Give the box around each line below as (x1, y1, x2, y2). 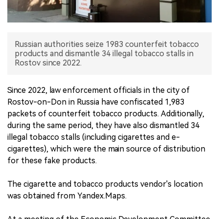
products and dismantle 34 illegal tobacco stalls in (15, 49, 194, 59)
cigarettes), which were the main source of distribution (7, 144, 205, 154)
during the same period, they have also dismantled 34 (7, 121, 199, 131)
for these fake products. (7, 156, 97, 166)
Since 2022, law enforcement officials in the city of (7, 86, 190, 95)
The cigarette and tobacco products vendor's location (7, 179, 203, 189)
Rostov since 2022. (15, 58, 82, 68)
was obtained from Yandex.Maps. (7, 191, 127, 201)
